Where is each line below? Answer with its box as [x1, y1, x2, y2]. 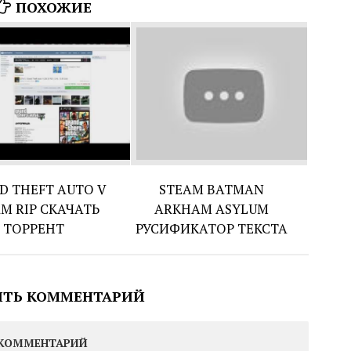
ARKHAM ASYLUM [154, 199, 269, 218]
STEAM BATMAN [158, 179, 264, 198]
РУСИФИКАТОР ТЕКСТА [135, 219, 288, 237]
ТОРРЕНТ [3, 219, 65, 237]
